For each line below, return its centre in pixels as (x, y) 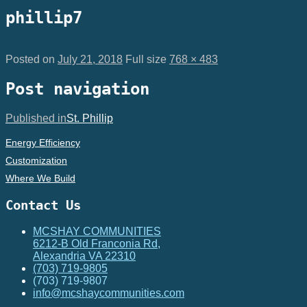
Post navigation (77, 89)
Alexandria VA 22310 (84, 256)
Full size (147, 59)
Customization (36, 160)
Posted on (32, 59)
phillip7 (44, 17)
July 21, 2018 (90, 59)
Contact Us (43, 206)
